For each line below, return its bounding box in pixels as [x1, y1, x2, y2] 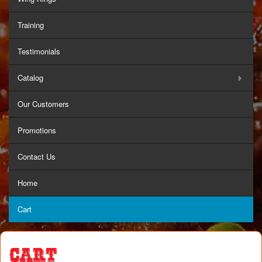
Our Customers [18, 98, 69, 109]
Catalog [18, 72, 43, 83]
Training [18, 19, 44, 30]
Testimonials [18, 46, 60, 57]
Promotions [18, 125, 56, 136]
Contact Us [18, 151, 56, 162]
